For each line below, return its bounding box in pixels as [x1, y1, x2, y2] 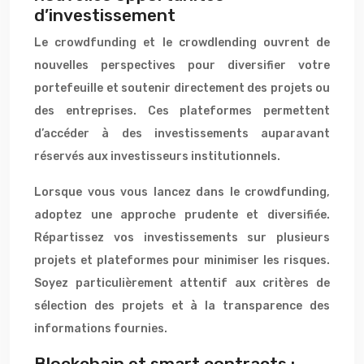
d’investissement [34, 5, 175, 25]
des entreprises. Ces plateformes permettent [34, 104, 330, 118]
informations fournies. [34, 322, 167, 336]
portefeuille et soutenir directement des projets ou [34, 81, 330, 95]
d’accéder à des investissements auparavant [34, 127, 330, 141]
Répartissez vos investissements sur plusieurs [34, 231, 330, 245]
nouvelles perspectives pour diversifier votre [34, 58, 330, 72]
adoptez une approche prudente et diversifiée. [34, 208, 330, 222]
